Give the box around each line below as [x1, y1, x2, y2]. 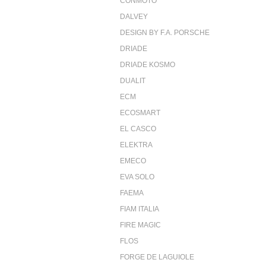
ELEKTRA [120, 140, 153, 149]
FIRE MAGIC [120, 220, 161, 229]
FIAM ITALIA [120, 204, 159, 213]
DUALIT [120, 76, 145, 85]
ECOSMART [120, 108, 160, 117]
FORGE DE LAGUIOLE [120, 252, 194, 261]
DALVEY [120, 12, 148, 21]
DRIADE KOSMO [120, 60, 175, 69]
